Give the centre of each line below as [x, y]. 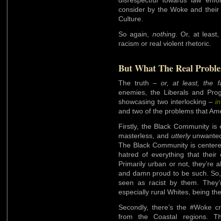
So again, [135, 34]
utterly [181, 135]
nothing [164, 34]
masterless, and [145, 135]
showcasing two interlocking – [167, 101]
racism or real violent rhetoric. [165, 43]
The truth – [140, 83]
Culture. [131, 18]
